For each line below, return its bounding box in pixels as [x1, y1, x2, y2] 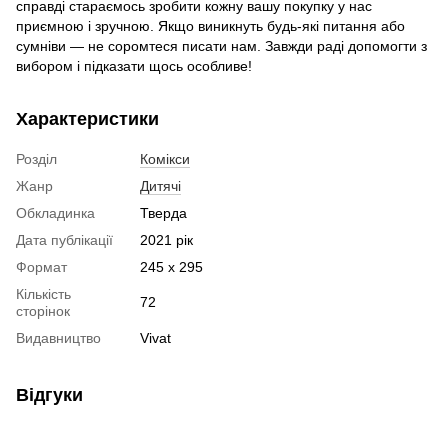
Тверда [140, 204, 187, 221]
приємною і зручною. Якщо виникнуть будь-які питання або [16, 17, 405, 34]
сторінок [16, 302, 70, 319]
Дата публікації [16, 231, 113, 248]
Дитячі [140, 177, 181, 194]
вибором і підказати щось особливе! [16, 57, 252, 74]
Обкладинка [16, 204, 95, 221]
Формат [16, 258, 67, 275]
